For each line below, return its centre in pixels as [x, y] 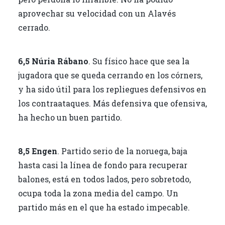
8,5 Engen [37, 151]
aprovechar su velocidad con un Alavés [97, 13]
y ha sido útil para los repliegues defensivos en [112, 89]
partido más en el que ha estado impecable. [104, 207]
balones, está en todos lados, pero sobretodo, [104, 179]
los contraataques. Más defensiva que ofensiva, [112, 103]
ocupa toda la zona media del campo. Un [98, 193]
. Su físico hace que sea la [139, 61]
